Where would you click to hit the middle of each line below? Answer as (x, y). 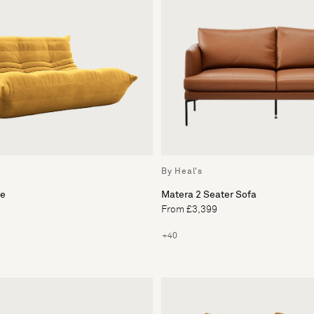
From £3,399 (189, 210)
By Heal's (182, 172)
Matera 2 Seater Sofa (209, 195)
